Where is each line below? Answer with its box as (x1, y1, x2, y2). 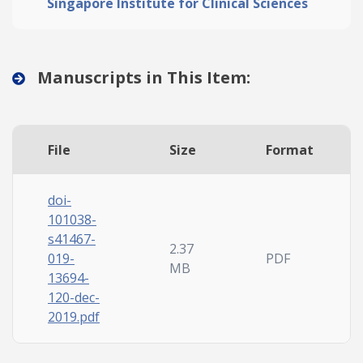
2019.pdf (48, 308, 100, 326)
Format (266, 141, 314, 159)
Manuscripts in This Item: (33, 66, 250, 88)
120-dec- (48, 288, 100, 306)
